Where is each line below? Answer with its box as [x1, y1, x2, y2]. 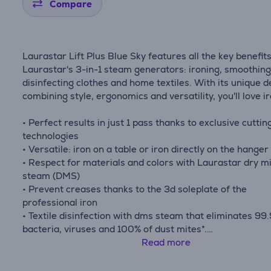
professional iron [22, 197, 98, 208]
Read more [142, 237, 191, 248]
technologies [22, 130, 79, 142]
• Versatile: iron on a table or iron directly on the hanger [22, 143, 269, 155]
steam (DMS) [22, 170, 80, 181]
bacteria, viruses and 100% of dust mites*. [22, 223, 207, 235]
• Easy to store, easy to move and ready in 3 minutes [22, 250, 255, 261]
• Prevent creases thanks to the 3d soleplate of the [22, 183, 247, 195]
